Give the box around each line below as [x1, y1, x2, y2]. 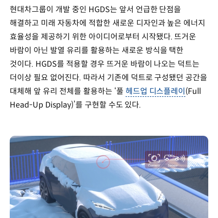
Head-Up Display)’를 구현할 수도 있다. [10, 100, 142, 110]
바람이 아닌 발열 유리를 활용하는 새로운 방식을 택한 [10, 45, 184, 56]
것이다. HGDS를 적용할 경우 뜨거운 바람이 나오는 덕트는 [10, 59, 200, 70]
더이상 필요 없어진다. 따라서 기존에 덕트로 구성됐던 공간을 [10, 73, 208, 83]
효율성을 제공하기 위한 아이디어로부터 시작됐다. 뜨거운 [10, 32, 197, 42]
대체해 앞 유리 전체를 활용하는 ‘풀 [10, 86, 126, 97]
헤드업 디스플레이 [125, 86, 186, 97]
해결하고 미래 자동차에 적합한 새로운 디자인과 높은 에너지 [10, 18, 206, 29]
